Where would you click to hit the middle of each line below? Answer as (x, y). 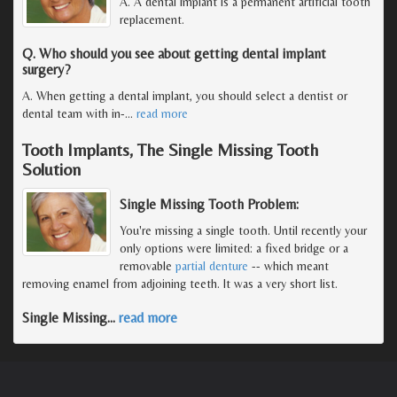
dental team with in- (74, 113)
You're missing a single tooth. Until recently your (243, 230)
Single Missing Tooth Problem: (209, 204)
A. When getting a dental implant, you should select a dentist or (185, 95)
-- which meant (288, 265)
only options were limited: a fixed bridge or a (234, 248)
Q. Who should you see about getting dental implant (174, 53)
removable (148, 265)
